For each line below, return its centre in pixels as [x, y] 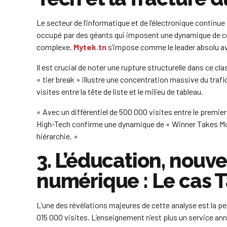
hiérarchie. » [57, 136]
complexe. [55, 47]
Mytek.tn [90, 47]
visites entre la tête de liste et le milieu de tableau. [120, 92]
